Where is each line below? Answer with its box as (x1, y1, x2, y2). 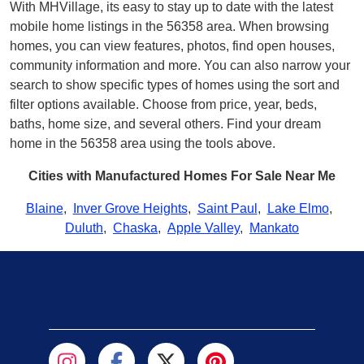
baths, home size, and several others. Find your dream (10, 116, 321, 131)
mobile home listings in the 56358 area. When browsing (10, 19, 329, 33)
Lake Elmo (266, 201, 329, 215)
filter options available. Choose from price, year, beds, (10, 97, 317, 111)
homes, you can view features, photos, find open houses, (10, 38, 335, 53)
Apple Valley (167, 220, 240, 235)
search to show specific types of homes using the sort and (10, 77, 340, 92)
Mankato (249, 220, 299, 235)
